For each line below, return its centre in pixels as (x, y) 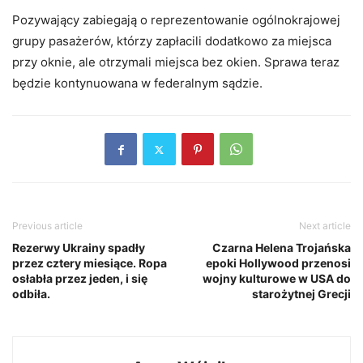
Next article (325, 226)
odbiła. (31, 294)
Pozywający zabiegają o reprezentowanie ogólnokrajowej (176, 20)
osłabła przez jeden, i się (80, 279)
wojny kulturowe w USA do (277, 279)
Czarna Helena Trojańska (282, 248)
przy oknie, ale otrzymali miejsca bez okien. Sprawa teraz (176, 62)
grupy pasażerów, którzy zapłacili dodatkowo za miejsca (172, 41)
